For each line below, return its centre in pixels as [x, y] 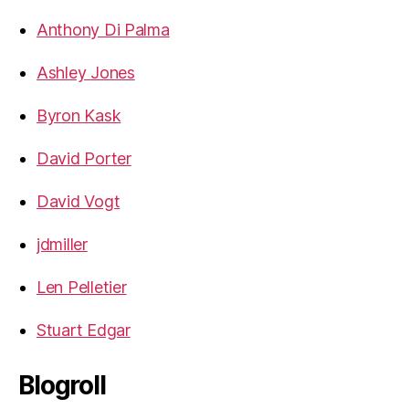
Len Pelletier [82, 287]
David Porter [84, 158]
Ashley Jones [86, 72]
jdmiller [62, 244]
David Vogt [79, 201]
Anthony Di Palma [103, 29]
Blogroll [62, 385]
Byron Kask [79, 115]
